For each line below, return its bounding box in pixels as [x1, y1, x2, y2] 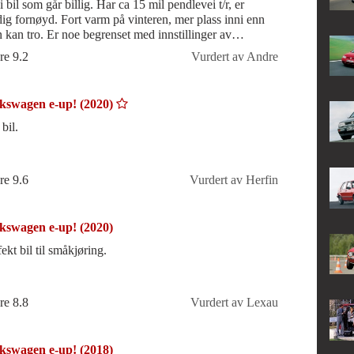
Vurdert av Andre [190, 50, 278, 64]
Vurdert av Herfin [189, 172, 278, 186]
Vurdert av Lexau [190, 296, 278, 310]
